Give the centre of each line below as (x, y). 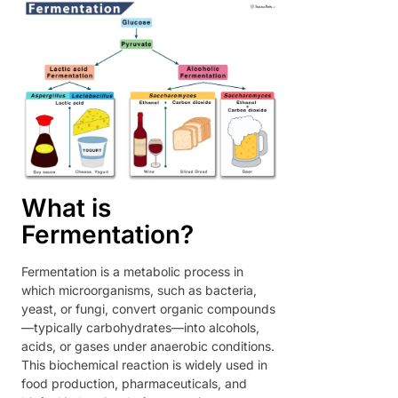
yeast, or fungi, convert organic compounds (148, 308)
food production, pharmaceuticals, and (134, 383)
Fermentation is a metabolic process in (132, 271)
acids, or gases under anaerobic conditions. (148, 346)
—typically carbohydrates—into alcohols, (140, 327)
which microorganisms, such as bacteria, (139, 290)
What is (66, 207)
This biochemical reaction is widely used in (144, 364)
